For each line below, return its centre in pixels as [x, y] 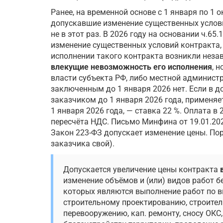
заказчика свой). [83, 144]
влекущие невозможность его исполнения [131, 67]
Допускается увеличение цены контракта [142, 170]
